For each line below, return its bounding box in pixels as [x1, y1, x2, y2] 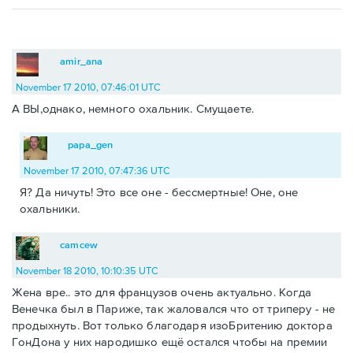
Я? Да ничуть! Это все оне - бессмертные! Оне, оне [20, 185, 299, 199]
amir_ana [60, 55, 103, 68]
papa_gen [68, 139, 113, 151]
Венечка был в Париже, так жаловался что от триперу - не [12, 302, 336, 316]
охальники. [20, 202, 80, 216]
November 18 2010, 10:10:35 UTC [16, 265, 158, 277]
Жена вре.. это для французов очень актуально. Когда [12, 285, 312, 299]
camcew [60, 239, 98, 251]
